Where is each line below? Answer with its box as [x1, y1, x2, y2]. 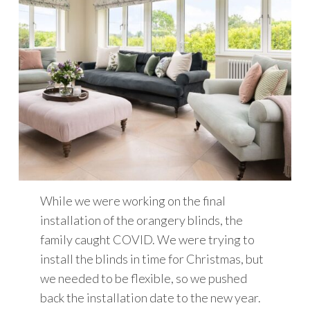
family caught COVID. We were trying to [40, 231, 255, 247]
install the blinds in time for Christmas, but [40, 250, 264, 266]
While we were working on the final [40, 192, 226, 208]
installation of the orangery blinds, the [40, 212, 244, 228]
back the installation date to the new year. [40, 289, 262, 305]
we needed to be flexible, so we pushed [40, 270, 248, 286]
